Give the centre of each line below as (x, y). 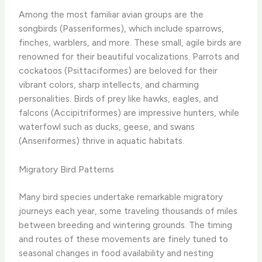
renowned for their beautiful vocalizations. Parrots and (129, 57)
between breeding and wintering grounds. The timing (126, 225)
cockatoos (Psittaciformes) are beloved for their (118, 71)
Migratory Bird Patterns (67, 170)
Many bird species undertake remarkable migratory (121, 197)
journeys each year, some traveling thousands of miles (128, 211)
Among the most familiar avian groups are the (111, 15)
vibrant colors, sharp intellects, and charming (109, 85)
